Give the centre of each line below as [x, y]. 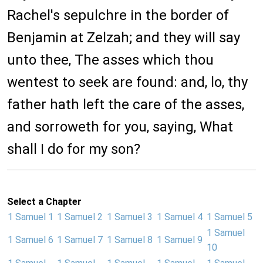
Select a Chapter [44, 202]
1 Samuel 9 [180, 240]
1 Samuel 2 [80, 217]
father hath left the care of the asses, [126, 105]
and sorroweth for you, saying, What [120, 127]
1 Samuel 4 [180, 217]
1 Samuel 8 [130, 240]
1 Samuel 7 [80, 240]
